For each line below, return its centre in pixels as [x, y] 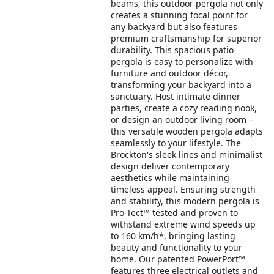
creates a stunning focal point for [180, 15]
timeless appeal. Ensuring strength [183, 189]
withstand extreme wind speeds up [183, 224]
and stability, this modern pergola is [185, 201]
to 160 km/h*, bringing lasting [173, 236]
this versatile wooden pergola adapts [187, 131]
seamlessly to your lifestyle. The [176, 143]
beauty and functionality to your [177, 247]
